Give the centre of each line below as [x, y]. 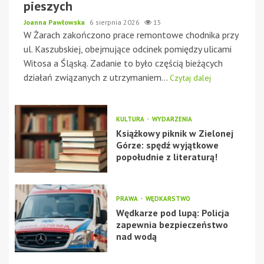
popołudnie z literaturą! [166, 156]
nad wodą [136, 236]
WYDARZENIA [172, 119]
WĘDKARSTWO [168, 198]
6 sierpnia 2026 [115, 22]
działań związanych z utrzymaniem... [97, 77]
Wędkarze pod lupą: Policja [172, 212]
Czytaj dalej [190, 77]
